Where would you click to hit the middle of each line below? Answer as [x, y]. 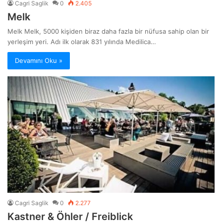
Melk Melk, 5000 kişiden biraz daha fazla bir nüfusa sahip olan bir [108, 31]
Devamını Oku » [39, 60]
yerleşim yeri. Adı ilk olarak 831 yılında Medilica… [82, 41]
